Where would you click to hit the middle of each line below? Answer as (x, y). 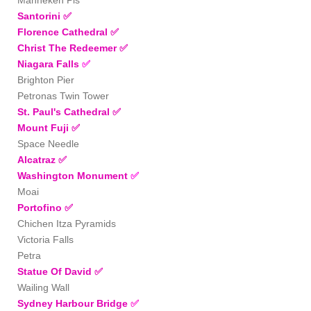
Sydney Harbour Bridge (73, 303)
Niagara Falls (48, 64)
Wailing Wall (43, 287)
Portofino (41, 207)
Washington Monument (73, 175)
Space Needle (48, 143)
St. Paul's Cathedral (65, 111)
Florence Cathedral (64, 32)
